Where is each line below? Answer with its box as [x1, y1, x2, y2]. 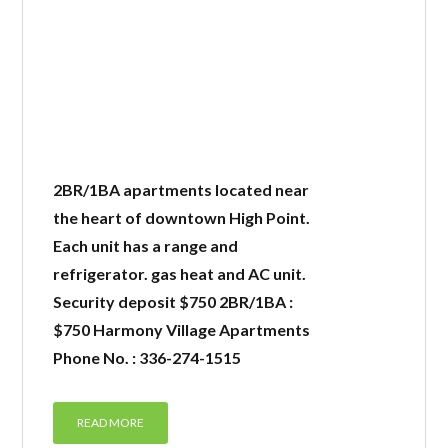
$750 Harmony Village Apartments [53, 320, 311, 339]
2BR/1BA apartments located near [53, 180, 310, 199]
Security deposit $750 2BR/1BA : [53, 292, 294, 311]
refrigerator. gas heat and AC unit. [53, 264, 307, 283]
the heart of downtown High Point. [53, 208, 311, 227]
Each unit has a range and [53, 236, 239, 255]
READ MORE [77, 415, 145, 430]
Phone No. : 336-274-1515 [53, 348, 242, 367]
